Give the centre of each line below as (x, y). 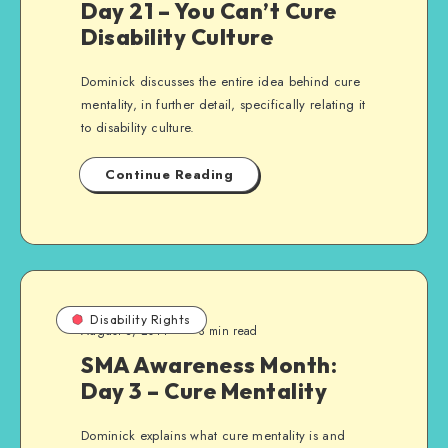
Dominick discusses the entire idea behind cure (220, 81)
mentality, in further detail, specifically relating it (223, 104)
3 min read (227, 331)
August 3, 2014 (125, 331)
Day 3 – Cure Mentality (204, 391)
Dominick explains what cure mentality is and (213, 435)
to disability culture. (138, 127)
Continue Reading (169, 174)
